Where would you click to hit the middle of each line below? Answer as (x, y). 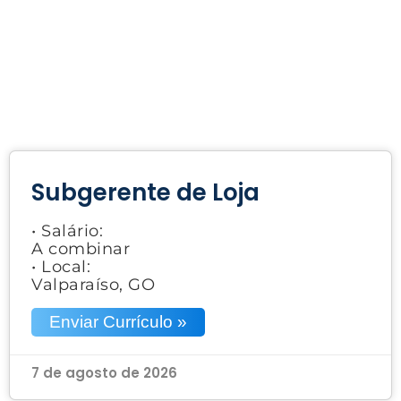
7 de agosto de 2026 (104, 372)
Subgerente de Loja (145, 192)
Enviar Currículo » (118, 321)
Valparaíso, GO (93, 284)
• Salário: (67, 230)
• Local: (61, 266)
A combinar (81, 248)
